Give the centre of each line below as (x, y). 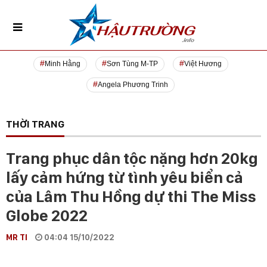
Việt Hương (203, 64)
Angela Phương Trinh (133, 85)
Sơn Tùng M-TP (132, 64)
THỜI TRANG (35, 124)
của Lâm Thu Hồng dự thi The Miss (131, 197)
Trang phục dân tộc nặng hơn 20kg (132, 159)
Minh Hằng (62, 64)
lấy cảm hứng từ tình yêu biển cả (125, 178)
